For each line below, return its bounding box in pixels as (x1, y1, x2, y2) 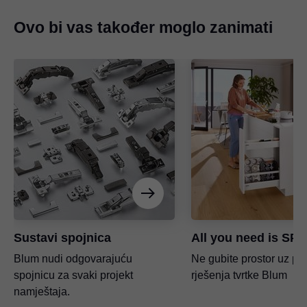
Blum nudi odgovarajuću (14, 253, 132, 265)
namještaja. (14, 286, 70, 298)
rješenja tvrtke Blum (191, 269, 287, 282)
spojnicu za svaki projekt (14, 269, 133, 282)
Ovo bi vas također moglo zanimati (14, 19, 273, 37)
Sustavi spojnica (14, 231, 111, 245)
